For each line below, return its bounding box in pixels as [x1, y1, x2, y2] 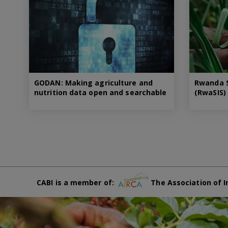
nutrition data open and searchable [34, 88, 167, 98]
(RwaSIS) [194, 88, 226, 98]
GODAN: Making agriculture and [34, 78, 153, 88]
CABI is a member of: [37, 178, 119, 188]
